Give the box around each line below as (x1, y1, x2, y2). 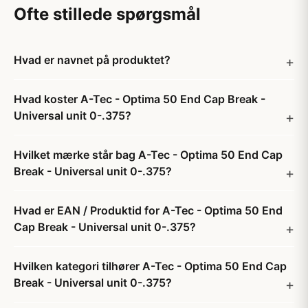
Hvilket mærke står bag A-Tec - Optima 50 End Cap (14, 148, 283, 162)
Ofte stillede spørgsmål (14, 4, 201, 24)
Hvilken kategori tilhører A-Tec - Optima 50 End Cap (14, 259, 287, 273)
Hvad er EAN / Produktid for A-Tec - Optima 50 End (14, 203, 283, 217)
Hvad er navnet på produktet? (14, 53, 170, 67)
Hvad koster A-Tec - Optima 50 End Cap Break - (14, 92, 265, 106)
